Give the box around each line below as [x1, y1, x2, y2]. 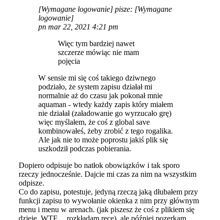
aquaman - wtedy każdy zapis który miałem [38, 100, 173, 109]
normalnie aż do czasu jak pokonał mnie [38, 91, 163, 100]
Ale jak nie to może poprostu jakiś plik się [38, 136, 168, 144]
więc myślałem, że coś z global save [38, 118, 150, 127]
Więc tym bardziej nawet [58, 39, 135, 48]
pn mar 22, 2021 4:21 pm [38, 23, 118, 31]
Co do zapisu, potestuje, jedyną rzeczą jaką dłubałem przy [19, 188, 198, 196]
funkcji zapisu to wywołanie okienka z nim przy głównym [19, 196, 199, 205]
